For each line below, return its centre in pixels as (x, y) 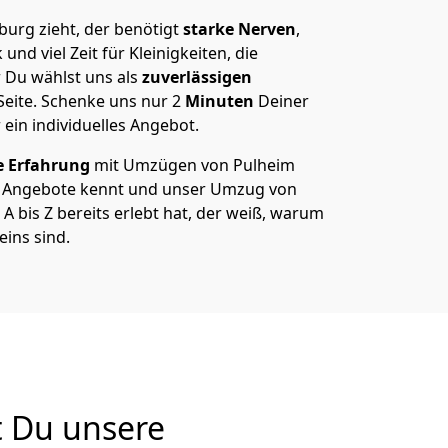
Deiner (283, 101)
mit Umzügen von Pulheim (192, 165)
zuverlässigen (195, 77)
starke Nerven (237, 29)
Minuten (221, 101)
